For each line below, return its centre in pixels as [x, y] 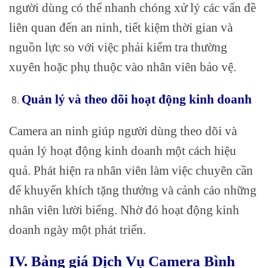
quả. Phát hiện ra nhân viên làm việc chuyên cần [131, 170]
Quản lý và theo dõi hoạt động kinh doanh [136, 99]
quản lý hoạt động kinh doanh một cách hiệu [123, 151]
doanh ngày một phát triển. [77, 230]
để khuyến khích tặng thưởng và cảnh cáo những [133, 190]
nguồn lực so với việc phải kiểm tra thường [118, 47]
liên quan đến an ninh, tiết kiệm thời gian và [121, 27]
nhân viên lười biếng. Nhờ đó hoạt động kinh [124, 210]
